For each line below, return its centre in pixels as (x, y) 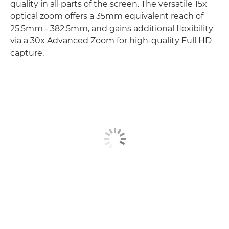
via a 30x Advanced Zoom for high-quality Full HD (111, 41)
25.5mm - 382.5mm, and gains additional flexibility (112, 28)
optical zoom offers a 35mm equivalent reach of (107, 16)
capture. (27, 53)
